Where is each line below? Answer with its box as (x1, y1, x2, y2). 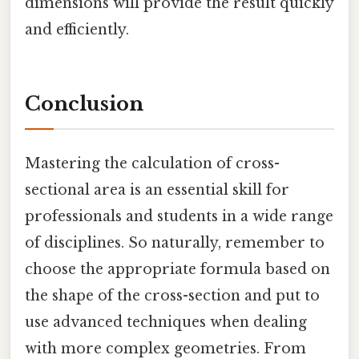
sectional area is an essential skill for (25, 180, 289, 199)
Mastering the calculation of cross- (25, 154, 280, 172)
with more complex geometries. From (25, 339, 306, 357)
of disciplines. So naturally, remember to (25, 233, 325, 252)
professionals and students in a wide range (25, 207, 333, 225)
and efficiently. (25, 20, 129, 38)
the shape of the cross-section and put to (25, 286, 320, 305)
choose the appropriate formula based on (25, 260, 330, 278)
